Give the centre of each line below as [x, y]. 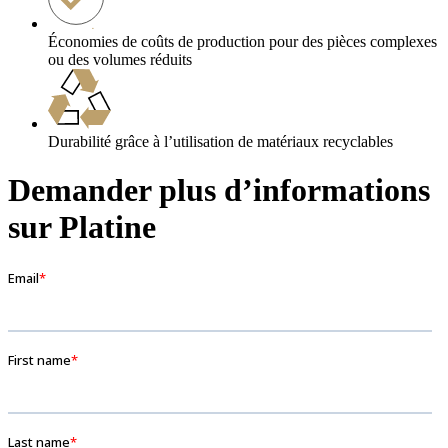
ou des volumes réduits [120, 59]
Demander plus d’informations [219, 190]
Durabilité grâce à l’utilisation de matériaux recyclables [220, 141]
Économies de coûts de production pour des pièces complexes [242, 41]
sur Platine [82, 227]
